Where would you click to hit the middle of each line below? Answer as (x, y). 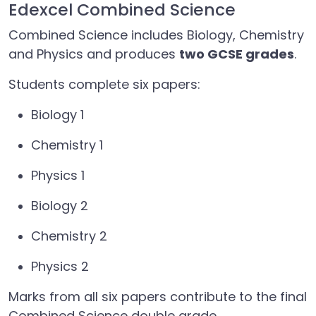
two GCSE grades (237, 54)
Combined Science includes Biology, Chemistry (156, 35)
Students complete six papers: (104, 84)
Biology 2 (60, 206)
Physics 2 (60, 266)
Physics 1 (58, 175)
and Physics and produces (94, 54)
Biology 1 (57, 115)
